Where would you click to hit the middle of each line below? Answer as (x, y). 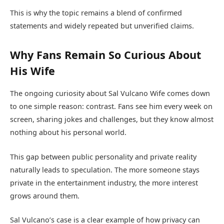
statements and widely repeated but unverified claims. (102, 26)
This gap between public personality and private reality (103, 156)
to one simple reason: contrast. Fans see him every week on (111, 106)
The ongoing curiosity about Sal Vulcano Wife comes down (110, 93)
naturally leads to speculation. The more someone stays (105, 169)
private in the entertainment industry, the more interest (104, 182)
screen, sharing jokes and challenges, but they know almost (112, 119)
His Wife (32, 71)
